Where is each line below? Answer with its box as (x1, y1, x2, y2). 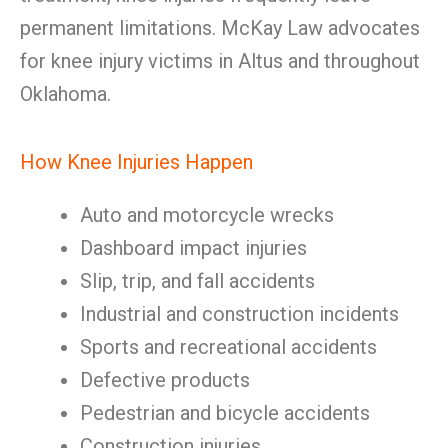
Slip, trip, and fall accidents (80, 269, 315, 293)
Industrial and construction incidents (80, 302, 399, 326)
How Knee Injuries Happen (20, 150, 253, 174)
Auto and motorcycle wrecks (80, 203, 334, 227)
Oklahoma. (20, 82, 111, 106)
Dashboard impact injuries (80, 236, 307, 260)
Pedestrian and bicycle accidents (80, 401, 370, 425)
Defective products (80, 368, 250, 392)
